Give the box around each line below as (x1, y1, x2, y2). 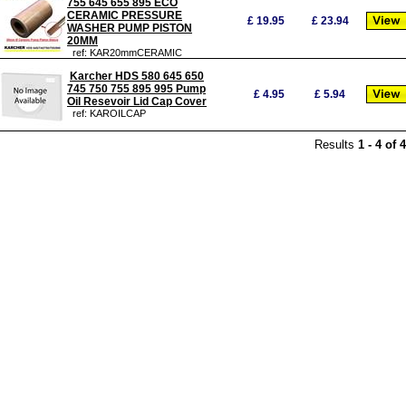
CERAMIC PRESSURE (67, 9, 182, 22)
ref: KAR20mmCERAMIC (67, 47, 182, 58)
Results (314, 138, 358, 151)
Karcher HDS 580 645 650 (70, 70, 204, 82)
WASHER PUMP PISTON (67, 22, 192, 34)
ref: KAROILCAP (67, 108, 146, 119)
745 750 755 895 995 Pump (67, 82, 206, 95)
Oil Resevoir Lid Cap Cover (67, 95, 207, 108)
